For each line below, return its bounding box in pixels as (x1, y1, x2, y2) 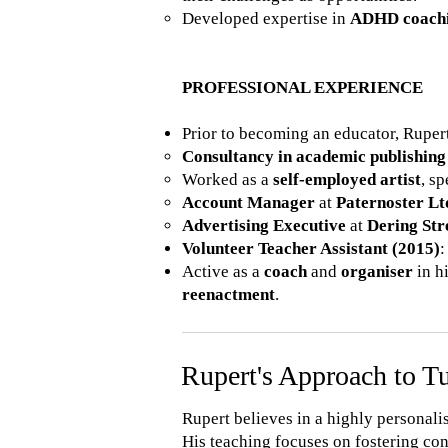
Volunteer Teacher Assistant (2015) (182, 239, 440, 258)
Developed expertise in (182, 9, 350, 28)
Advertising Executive (182, 216, 346, 235)
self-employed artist (273, 170, 421, 189)
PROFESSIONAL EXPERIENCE (182, 78, 423, 97)
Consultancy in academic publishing (182, 147, 446, 166)
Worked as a (182, 170, 273, 189)
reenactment (182, 285, 275, 304)
